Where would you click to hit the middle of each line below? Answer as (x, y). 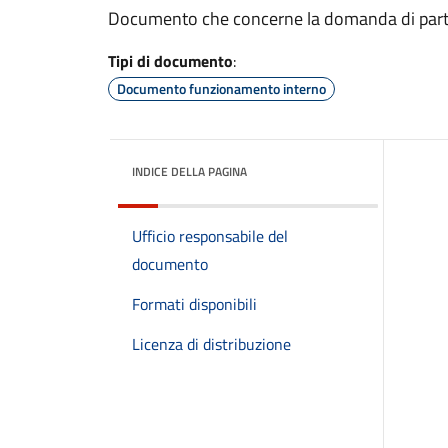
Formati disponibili (194, 304)
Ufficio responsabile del (210, 236)
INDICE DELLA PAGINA (189, 171)
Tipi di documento (170, 61)
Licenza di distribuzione (211, 344)
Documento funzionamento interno (221, 88)
